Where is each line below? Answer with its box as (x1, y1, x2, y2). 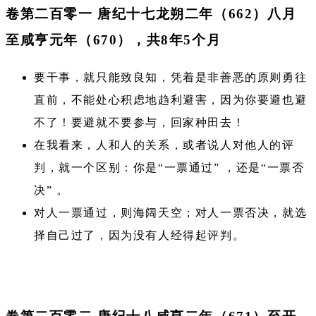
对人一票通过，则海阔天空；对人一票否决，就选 (34, 206, 308, 219)
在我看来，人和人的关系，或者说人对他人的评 (34, 138, 295, 151)
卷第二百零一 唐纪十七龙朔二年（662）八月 (6, 6, 297, 21)
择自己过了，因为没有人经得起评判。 (34, 229, 245, 241)
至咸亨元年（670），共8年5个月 (6, 32, 221, 47)
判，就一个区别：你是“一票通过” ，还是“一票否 (34, 161, 305, 174)
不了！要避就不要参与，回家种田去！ (34, 116, 245, 128)
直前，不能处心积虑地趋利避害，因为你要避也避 (34, 93, 308, 106)
